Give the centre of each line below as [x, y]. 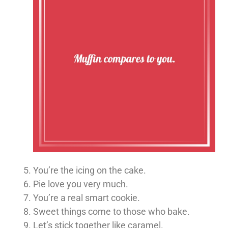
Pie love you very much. [81, 184]
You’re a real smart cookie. [87, 197]
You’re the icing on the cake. [90, 170]
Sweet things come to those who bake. [111, 211]
